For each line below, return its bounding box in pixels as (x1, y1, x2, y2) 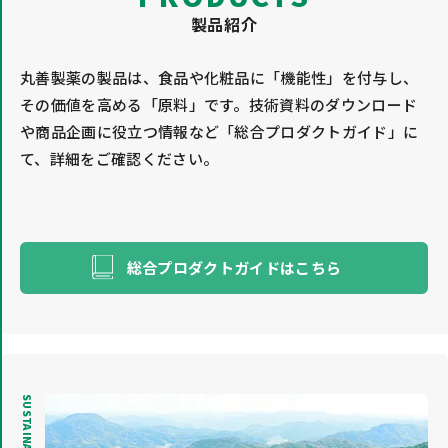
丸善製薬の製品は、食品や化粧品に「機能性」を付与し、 (20, 66, 419, 88)
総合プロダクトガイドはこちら (126, 256, 342, 278)
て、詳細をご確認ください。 (20, 147, 219, 169)
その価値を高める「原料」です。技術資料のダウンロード (20, 93, 418, 115)
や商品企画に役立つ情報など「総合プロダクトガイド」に (20, 120, 419, 142)
